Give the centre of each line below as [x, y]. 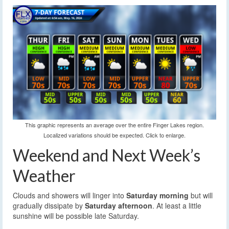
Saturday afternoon [119, 205]
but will [201, 195]
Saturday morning [157, 195]
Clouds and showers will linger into [70, 195]
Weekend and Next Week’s [107, 155]
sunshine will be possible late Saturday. [76, 215]
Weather [44, 176]
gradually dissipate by [49, 205]
